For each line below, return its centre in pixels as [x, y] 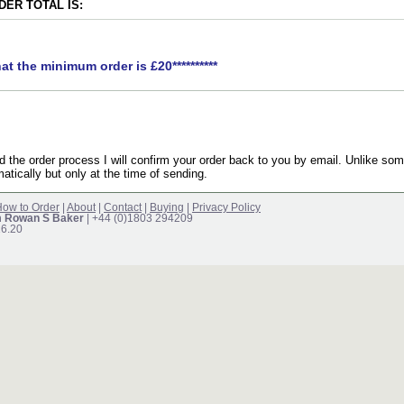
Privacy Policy [226, 207]
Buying [167, 207]
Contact [123, 207]
